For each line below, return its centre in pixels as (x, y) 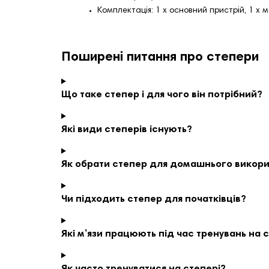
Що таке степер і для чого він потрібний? (162, 95)
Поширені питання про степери (160, 58)
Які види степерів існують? (127, 130)
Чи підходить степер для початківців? (154, 200)
